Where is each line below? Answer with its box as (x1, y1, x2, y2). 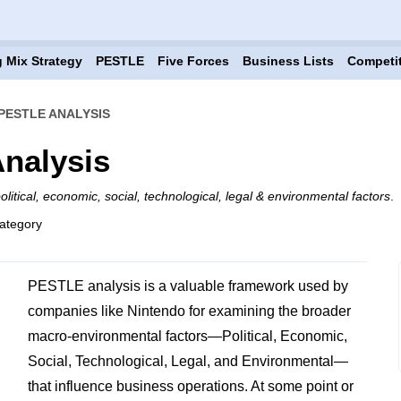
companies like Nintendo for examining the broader (27, 303, 351, 319)
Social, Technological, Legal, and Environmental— (27, 354, 348, 369)
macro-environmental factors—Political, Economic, (27, 328, 347, 344)
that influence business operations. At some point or (27, 379, 354, 394)
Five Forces (157, 54, 229, 68)
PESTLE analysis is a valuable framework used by (27, 278, 348, 294)
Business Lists (242, 54, 334, 68)
